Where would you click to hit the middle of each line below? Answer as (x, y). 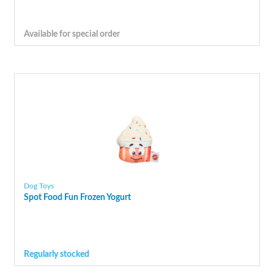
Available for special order (72, 34)
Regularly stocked (56, 254)
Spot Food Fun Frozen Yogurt (77, 198)
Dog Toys (39, 186)
